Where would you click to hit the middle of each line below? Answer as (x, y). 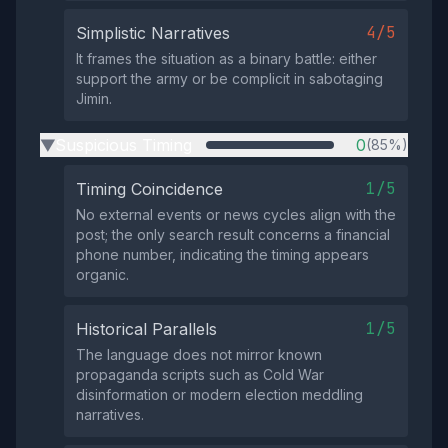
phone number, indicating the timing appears (222, 254)
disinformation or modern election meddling (219, 394)
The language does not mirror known (199, 354)
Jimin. (94, 98)
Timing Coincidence (149, 189)
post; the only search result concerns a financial (233, 234)
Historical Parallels (146, 329)
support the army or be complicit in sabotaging (229, 78)
